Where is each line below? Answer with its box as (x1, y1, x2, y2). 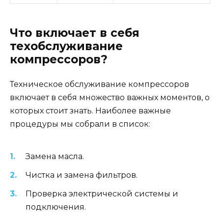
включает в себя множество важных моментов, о (10, 93, 210, 103)
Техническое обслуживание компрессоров (10, 80, 189, 89)
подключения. (26, 202, 86, 212)
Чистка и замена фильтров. (26, 170, 137, 180)
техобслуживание (10, 39, 123, 54)
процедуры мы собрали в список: (10, 119, 150, 129)
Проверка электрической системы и (26, 189, 178, 199)
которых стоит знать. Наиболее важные (10, 106, 171, 116)
